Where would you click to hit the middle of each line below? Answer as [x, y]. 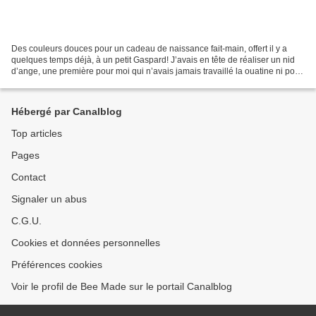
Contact [29, 177]
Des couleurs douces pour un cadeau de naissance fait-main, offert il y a [149, 48]
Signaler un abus [49, 199]
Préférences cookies [57, 265]
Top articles [37, 133]
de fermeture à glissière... [60, 82]
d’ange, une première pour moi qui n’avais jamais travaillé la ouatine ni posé [158, 71]
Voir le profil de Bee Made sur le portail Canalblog [122, 286]
